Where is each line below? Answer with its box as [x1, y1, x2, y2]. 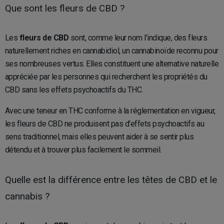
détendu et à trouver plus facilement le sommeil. [5, 145, 161, 154]
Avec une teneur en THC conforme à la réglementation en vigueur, [5, 106, 215, 115]
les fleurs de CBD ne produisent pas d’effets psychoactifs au [5, 119, 204, 128]
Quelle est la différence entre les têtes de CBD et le [5, 174, 217, 185]
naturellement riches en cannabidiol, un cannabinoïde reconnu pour [5, 46, 218, 55]
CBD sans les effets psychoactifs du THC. [5, 85, 143, 94]
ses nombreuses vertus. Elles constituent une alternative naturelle [5, 59, 219, 68]
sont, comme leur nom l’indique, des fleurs [68, 33, 207, 42]
